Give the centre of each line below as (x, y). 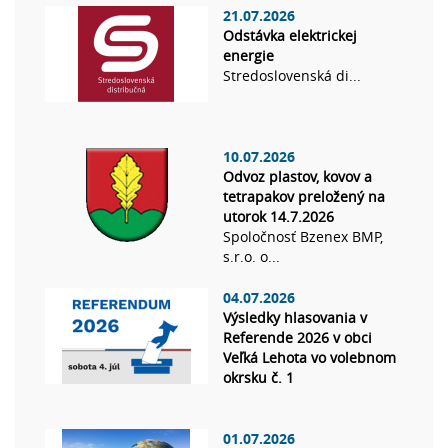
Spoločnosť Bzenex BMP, (303, 237)
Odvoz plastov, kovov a (297, 177)
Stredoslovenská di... (292, 76)
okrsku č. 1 (258, 378)
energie (248, 56)
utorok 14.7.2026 (278, 217)
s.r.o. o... (251, 257)
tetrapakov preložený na (304, 197)
